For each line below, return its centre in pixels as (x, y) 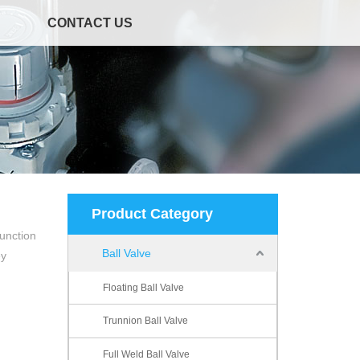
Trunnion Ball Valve (145, 321)
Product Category (152, 214)
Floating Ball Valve (143, 288)
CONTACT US (90, 23)
